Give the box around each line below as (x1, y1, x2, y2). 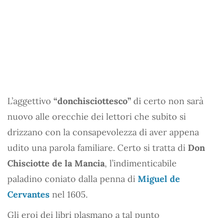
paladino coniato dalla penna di (7, 173, 138, 184)
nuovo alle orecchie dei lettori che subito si (7, 110, 186, 122)
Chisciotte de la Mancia (7, 157, 105, 169)
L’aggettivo (7, 95, 54, 107)
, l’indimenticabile (105, 157, 177, 169)
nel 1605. (50, 188, 88, 200)
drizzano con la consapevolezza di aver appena (7, 126, 199, 138)
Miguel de (138, 173, 180, 184)
